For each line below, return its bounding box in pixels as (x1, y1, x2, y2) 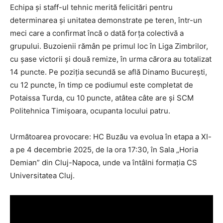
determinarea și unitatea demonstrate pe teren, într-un (10, 15, 202, 25)
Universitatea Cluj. (10, 170, 75, 180)
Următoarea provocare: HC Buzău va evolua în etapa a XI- (10, 131, 212, 141)
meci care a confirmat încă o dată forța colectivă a (10, 28, 184, 38)
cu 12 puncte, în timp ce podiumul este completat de (10, 80, 193, 90)
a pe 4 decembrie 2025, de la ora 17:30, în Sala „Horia (10, 144, 198, 154)
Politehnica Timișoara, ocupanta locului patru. (10, 106, 170, 115)
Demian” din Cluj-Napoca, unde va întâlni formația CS (10, 157, 197, 167)
